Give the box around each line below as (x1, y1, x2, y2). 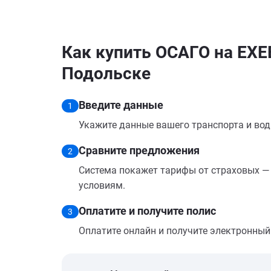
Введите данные (79, 99, 163, 111)
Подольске (62, 64, 151, 83)
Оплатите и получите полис (79, 204, 216, 217)
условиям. (79, 180, 125, 191)
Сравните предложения (79, 144, 200, 157)
